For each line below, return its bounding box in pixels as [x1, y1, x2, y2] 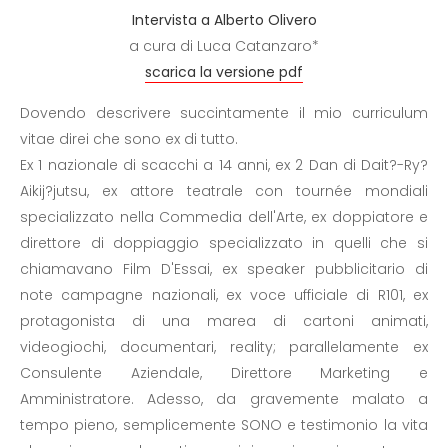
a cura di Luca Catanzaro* [129, 36, 319, 56]
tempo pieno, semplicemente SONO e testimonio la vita [20, 415, 428, 435]
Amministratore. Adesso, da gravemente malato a [20, 389, 428, 409]
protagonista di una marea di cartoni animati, [20, 311, 428, 331]
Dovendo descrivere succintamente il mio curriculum [20, 103, 428, 123]
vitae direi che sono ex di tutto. [20, 129, 238, 149]
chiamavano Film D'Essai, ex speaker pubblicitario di [20, 259, 428, 279]
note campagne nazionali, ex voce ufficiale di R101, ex [20, 285, 428, 305]
